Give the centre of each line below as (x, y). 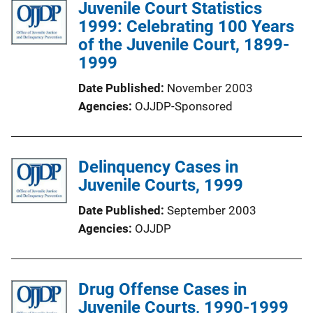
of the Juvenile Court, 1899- (184, 44)
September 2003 (212, 210)
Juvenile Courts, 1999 (161, 185)
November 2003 (210, 88)
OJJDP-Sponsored (184, 106)
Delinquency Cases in (158, 167)
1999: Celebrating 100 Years (186, 26)
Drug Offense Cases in (162, 289)
